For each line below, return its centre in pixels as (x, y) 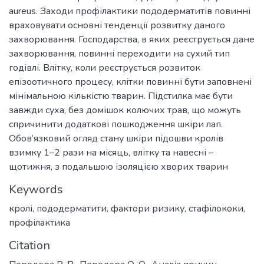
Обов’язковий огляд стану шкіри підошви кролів (116, 138)
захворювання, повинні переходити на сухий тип (119, 54)
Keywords (36, 189)
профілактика (39, 223)
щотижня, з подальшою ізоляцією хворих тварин (118, 167)
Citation (29, 245)
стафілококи (216, 209)
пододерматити (72, 209)
